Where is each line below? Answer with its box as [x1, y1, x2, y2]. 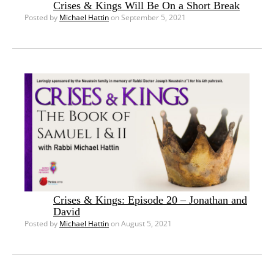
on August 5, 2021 [109, 218, 172, 229]
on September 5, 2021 [109, 12, 186, 23]
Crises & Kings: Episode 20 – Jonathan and [53, 194, 247, 207]
